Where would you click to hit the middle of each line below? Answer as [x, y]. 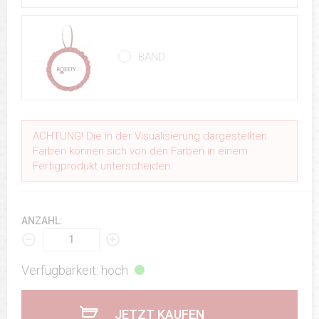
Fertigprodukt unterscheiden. [103, 166]
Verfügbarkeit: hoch [75, 270]
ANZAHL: [42, 220]
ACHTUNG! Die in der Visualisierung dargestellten [150, 136]
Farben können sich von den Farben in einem [140, 151]
